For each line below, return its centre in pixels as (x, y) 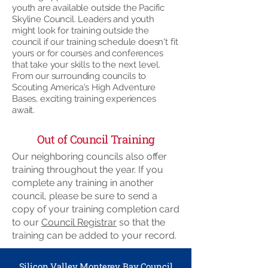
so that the (141, 222)
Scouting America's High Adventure (84, 87)
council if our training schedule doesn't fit (95, 42)
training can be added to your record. (95, 235)
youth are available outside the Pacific (89, 8)
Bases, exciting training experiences (84, 99)
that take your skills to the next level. (86, 65)
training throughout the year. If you (88, 170)
